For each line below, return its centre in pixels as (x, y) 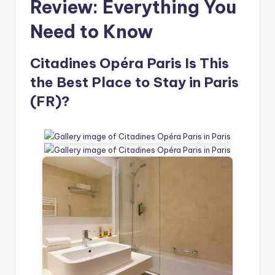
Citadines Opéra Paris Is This (130, 64)
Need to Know (91, 32)
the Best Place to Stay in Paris (134, 83)
